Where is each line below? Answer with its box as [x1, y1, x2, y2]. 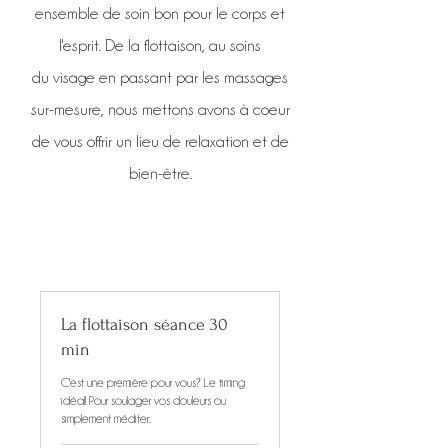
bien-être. [128, 165, 192, 182]
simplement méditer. [61, 412, 151, 425]
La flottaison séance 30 [61, 315, 228, 334]
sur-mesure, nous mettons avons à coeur [30, 101, 290, 118]
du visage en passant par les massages [32, 69, 288, 86]
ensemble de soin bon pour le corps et [35, 5, 285, 22]
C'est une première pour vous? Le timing [61, 376, 245, 389]
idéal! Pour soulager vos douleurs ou [61, 394, 226, 407]
